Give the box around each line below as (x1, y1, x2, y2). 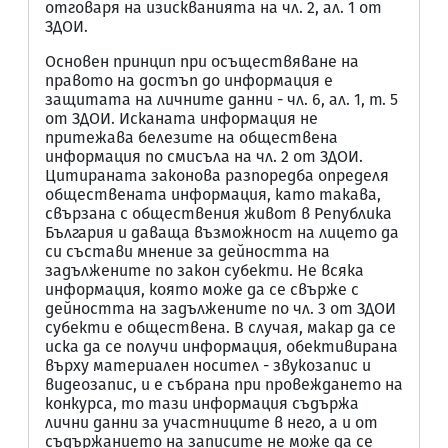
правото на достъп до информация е (45, 71, 333, 90)
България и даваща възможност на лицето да (45, 223, 399, 242)
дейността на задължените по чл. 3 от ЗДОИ (45, 299, 396, 318)
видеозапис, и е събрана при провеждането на (45, 375, 403, 394)
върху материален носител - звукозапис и (45, 356, 371, 375)
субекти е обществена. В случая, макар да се (45, 318, 396, 337)
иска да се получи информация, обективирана (45, 337, 398, 356)
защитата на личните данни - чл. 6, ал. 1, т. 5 (45, 90, 398, 109)
